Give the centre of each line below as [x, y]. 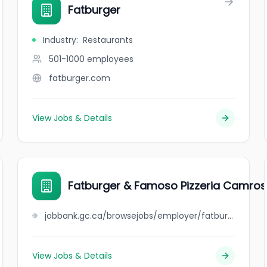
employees [111, 59]
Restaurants [108, 40]
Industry [60, 40]
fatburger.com [80, 78]
